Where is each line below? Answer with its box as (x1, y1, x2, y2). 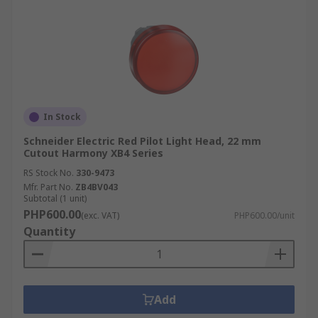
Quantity (23, 224, 75, 239)
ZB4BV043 (75, 181, 118, 193)
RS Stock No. (23, 167, 74, 179)
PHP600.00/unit (234, 209, 295, 221)
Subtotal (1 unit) (23, 192, 87, 204)
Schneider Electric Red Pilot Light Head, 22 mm (23, 134, 261, 148)
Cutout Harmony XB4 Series (23, 146, 163, 160)
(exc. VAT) (81, 209, 119, 221)
